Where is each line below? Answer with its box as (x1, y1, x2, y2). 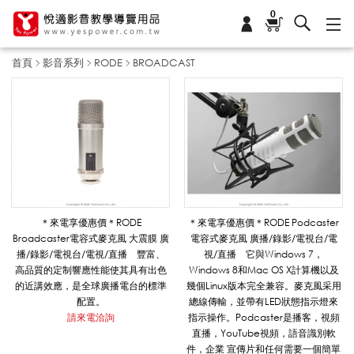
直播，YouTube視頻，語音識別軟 (191, 327, 336, 340)
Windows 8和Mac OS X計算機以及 (188, 264, 339, 277)
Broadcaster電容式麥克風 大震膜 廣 (12, 232, 169, 245)
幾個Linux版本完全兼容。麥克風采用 (186, 280, 341, 292)
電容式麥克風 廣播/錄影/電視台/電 (190, 232, 337, 245)
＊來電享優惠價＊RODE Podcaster (188, 217, 339, 229)
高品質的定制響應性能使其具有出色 (14, 264, 167, 277)
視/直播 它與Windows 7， (204, 248, 323, 261)
